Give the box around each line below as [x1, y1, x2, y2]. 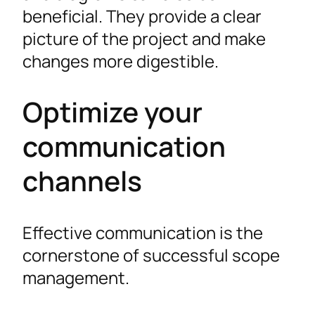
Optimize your [22, 93, 202, 131]
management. [22, 265, 129, 289]
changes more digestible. [22, 49, 219, 72]
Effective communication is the [22, 220, 263, 244]
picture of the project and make [22, 26, 266, 50]
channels [22, 162, 142, 200]
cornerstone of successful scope [22, 243, 280, 266]
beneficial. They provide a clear [22, 4, 262, 27]
